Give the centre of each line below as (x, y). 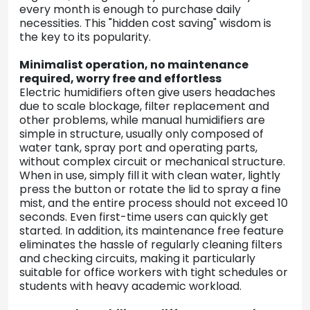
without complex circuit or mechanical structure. (152, 162)
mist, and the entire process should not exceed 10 (154, 203)
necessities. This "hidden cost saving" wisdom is (145, 24)
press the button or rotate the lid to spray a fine (150, 190)
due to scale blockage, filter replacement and (144, 107)
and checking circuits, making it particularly (137, 259)
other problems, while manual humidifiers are (142, 120)
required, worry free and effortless (120, 79)
